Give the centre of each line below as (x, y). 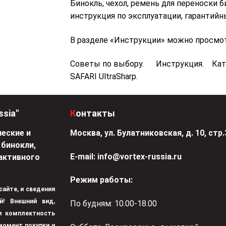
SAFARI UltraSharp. (104, 77)
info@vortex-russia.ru (139, 156)
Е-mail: (83, 156)
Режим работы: (101, 180)
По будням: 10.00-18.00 (114, 204)
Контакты (95, 114)
